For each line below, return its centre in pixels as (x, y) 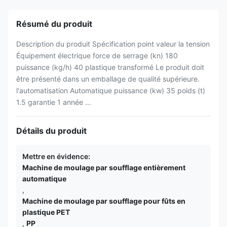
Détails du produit (51, 131)
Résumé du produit (54, 24)
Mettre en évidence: (56, 156)
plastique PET (46, 212)
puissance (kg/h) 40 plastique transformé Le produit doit (110, 67)
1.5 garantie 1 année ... (54, 102)
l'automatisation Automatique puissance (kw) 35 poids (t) (111, 90)
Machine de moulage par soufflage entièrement (104, 167)
